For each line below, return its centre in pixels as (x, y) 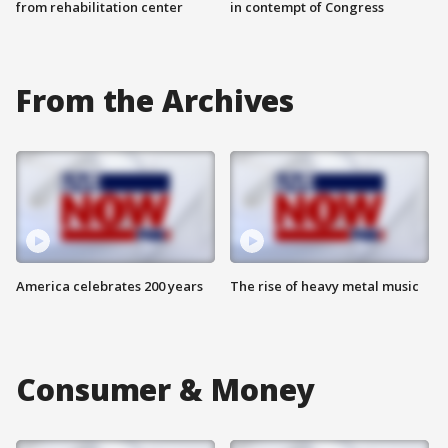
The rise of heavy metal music (324, 285)
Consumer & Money (165, 389)
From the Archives (155, 100)
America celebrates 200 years (109, 285)
